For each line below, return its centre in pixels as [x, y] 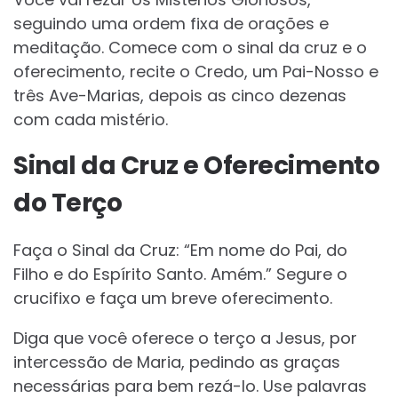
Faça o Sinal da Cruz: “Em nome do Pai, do [180, 251]
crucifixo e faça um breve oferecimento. [173, 298]
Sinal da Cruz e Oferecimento [196, 166]
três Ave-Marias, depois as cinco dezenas [180, 96]
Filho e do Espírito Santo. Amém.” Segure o [180, 275]
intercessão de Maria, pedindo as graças [177, 362]
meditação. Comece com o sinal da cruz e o [190, 48]
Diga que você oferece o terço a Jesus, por [185, 338]
